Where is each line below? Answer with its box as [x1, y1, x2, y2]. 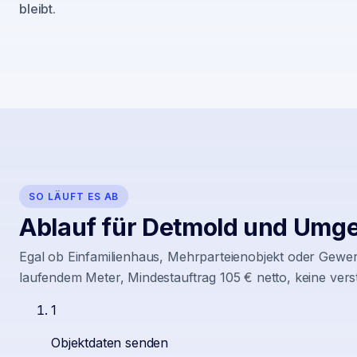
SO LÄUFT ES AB [29, 190, 120, 203]
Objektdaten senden [51, 334, 169, 351]
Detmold [142, 212, 238, 241]
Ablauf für [19, 212, 142, 241]
